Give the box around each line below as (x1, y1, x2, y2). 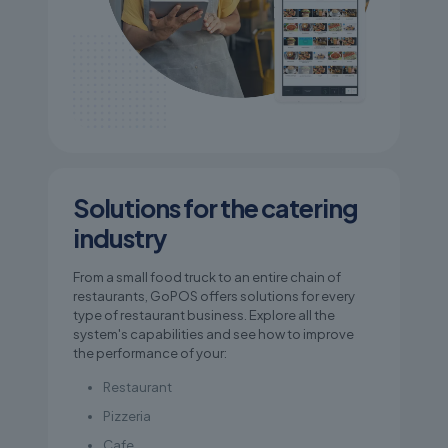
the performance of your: (73, 344, 227, 361)
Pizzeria (103, 407, 151, 424)
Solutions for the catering (73, 191, 358, 224)
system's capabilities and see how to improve (73, 325, 354, 342)
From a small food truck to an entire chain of (73, 268, 341, 285)
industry (73, 221, 166, 254)
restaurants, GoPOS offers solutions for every (73, 287, 355, 304)
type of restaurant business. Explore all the (73, 306, 335, 323)
